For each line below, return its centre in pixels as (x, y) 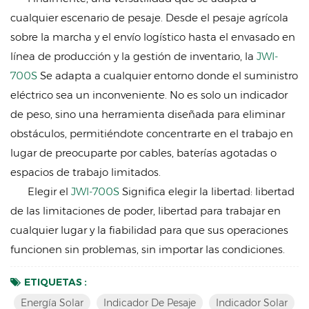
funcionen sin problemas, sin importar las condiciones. (148, 249)
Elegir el (50, 191)
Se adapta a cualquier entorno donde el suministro (169, 75)
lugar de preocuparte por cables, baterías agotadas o (143, 152)
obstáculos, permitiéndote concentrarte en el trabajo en (152, 133)
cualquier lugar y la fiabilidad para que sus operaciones (149, 230)
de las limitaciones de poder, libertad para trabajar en (146, 210)
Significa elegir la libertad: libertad (209, 191)
